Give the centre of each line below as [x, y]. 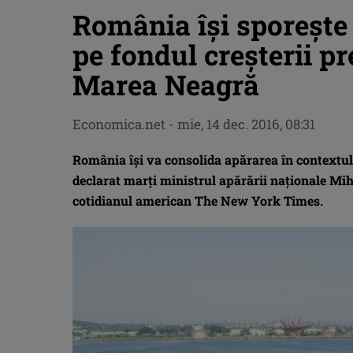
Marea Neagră [166, 84]
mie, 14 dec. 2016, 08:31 [246, 124]
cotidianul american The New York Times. [198, 201]
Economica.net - [125, 124]
